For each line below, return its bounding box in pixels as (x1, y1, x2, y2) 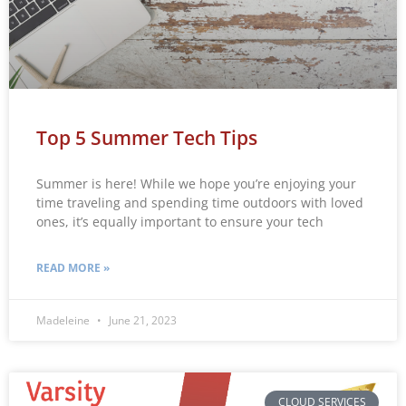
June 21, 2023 (106, 312, 177, 328)
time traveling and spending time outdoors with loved (36, 193, 363, 211)
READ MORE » (36, 259, 110, 275)
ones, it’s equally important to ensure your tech (36, 212, 324, 230)
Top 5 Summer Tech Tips (36, 124, 257, 150)
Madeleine (36, 312, 92, 328)
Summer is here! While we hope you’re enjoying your (36, 174, 356, 192)
